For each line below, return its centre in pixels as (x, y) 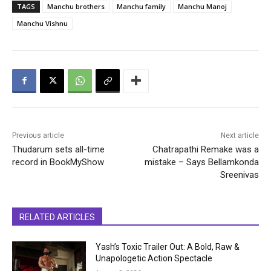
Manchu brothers (76, 6)
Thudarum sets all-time (58, 149)
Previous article (38, 135)
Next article (240, 135)
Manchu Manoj (202, 6)
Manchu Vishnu (42, 23)
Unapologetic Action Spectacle (154, 258)
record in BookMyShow (58, 162)
